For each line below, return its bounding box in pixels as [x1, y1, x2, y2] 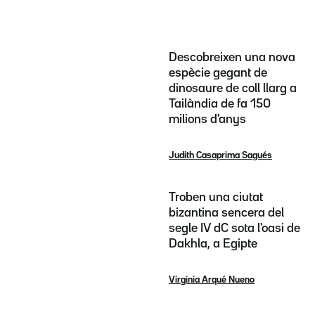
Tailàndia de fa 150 [169, 98, 271, 110]
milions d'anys [169, 113, 246, 125]
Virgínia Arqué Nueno [169, 275, 255, 284]
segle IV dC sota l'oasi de [169, 222, 300, 234]
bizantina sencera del [169, 207, 284, 219]
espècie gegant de [169, 67, 267, 79]
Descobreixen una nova [169, 51, 295, 63]
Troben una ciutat [169, 191, 263, 203]
